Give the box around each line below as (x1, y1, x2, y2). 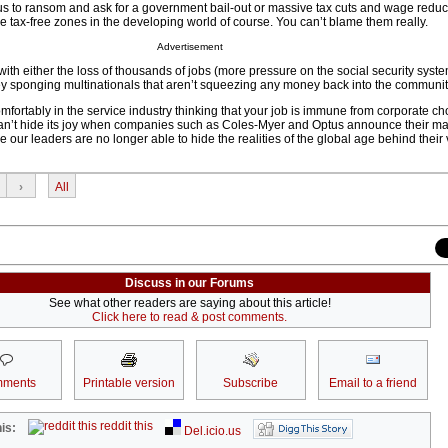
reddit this (97, 419, 154, 434)
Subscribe (223, 376, 278, 391)
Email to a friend (328, 376, 417, 391)
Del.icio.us (181, 424, 242, 439)
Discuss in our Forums (125, 276, 254, 291)
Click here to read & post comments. (92, 310, 287, 325)
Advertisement (156, 41, 223, 53)
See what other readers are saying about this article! (48, 296, 331, 311)
